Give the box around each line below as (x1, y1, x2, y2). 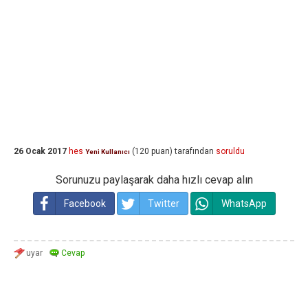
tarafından (175, 146, 214, 157)
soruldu (216, 146, 245, 157)
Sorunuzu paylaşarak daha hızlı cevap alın (55, 173, 253, 186)
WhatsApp (221, 198, 267, 209)
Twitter (147, 198, 179, 209)
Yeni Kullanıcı (85, 148, 130, 156)
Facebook (63, 198, 106, 209)
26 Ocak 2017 (14, 146, 67, 157)
